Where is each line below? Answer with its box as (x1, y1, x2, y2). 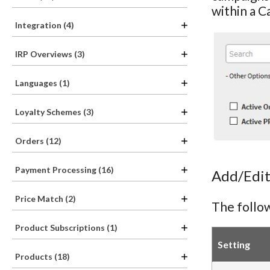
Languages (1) (15, 78, 70, 88)
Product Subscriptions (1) (15, 222, 118, 233)
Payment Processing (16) (15, 165, 114, 175)
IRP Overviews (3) (15, 49, 85, 59)
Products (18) (15, 251, 70, 262)
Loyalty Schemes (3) (15, 107, 94, 117)
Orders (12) (15, 136, 61, 146)
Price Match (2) (15, 193, 76, 204)
